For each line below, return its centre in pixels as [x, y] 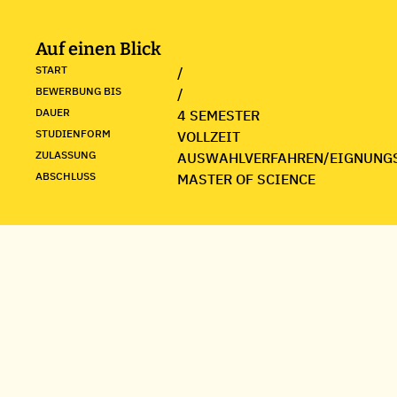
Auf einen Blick [98, 49]
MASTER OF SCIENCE [246, 179]
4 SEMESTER [218, 115]
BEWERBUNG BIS [78, 91]
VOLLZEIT [209, 136]
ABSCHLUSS [66, 176]
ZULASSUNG [66, 155]
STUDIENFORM [73, 133]
